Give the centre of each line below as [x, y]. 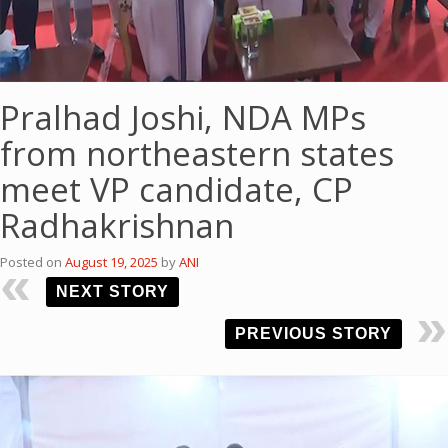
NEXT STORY [112, 291]
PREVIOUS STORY [313, 333]
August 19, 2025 [111, 262]
